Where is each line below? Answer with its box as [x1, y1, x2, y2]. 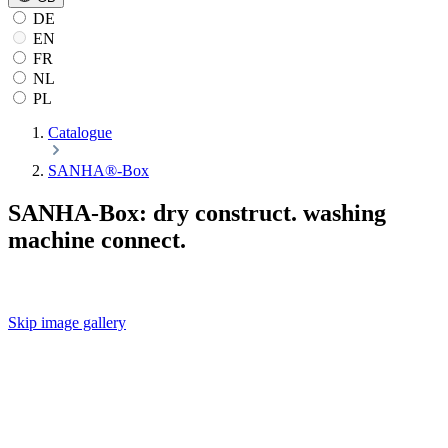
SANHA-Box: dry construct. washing [8, 199, 386, 226]
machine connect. [8, 226, 186, 253]
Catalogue [48, 123, 112, 141]
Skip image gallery [8, 313, 126, 331]
